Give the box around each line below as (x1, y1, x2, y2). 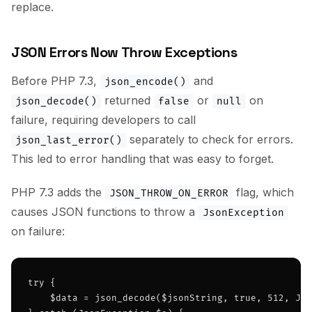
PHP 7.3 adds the (11, 185, 105, 199)
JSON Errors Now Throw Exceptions (11, 43, 237, 61)
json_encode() (104, 76, 186, 88)
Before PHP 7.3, (11, 74, 100, 88)
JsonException (203, 207, 284, 219)
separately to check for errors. (126, 132, 293, 146)
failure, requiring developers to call (11, 113, 196, 127)
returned (101, 93, 154, 107)
